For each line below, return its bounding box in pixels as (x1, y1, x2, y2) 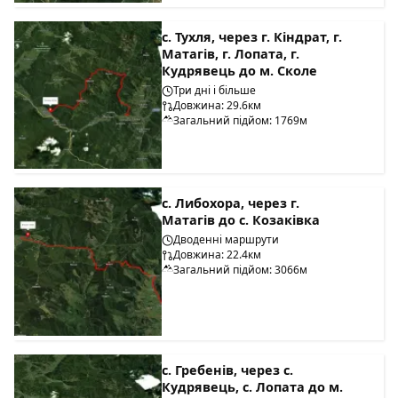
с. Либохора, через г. (162, 195, 300, 212)
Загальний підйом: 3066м (173, 262, 308, 278)
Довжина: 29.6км (173, 97, 262, 113)
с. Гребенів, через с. (162, 361, 294, 378)
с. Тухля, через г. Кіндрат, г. (162, 28, 343, 45)
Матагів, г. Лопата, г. (162, 44, 300, 62)
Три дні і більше (173, 82, 257, 98)
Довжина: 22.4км (173, 247, 262, 263)
